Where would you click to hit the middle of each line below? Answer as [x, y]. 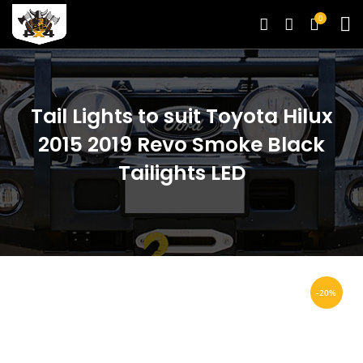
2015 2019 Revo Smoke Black [181, 145]
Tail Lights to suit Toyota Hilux [181, 116]
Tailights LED [181, 173]
